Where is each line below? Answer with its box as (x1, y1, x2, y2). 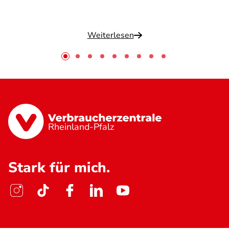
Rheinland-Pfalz (48, 121, 114, 133)
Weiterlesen (87, 30, 134, 41)
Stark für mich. (8, 158, 110, 178)
